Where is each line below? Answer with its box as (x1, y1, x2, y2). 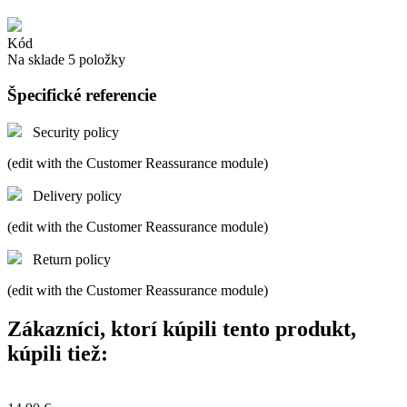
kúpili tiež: (7, 341, 108, 365)
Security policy (33, 124, 119, 140)
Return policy (33, 251, 111, 267)
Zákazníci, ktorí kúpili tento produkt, (7, 316, 356, 341)
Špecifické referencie (7, 85, 156, 105)
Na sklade (7, 52, 65, 68)
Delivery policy (33, 187, 122, 203)
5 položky (68, 52, 125, 68)
